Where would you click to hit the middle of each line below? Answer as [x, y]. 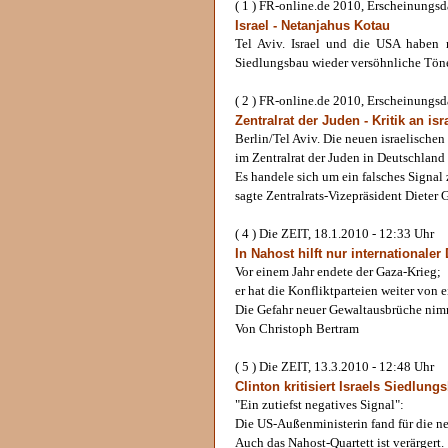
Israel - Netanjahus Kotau [312, 25]
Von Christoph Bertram [297, 329]
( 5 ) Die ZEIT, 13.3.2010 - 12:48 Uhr [334, 367]
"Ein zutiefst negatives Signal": [319, 405]
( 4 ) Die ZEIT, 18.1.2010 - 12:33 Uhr [334, 234]
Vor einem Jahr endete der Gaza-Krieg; [338, 272]
